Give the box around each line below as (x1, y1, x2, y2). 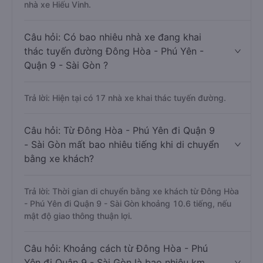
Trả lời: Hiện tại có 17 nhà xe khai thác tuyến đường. (24, 93, 226, 103)
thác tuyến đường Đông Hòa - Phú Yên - (24, 45, 204, 57)
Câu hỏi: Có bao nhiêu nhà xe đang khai (24, 31, 201, 43)
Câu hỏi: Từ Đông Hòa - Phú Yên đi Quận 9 (24, 124, 215, 136)
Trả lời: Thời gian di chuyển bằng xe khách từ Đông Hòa (24, 186, 239, 196)
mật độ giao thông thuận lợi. (24, 211, 132, 221)
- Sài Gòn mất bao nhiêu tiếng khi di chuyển (24, 139, 219, 150)
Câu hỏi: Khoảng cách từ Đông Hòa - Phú (24, 242, 208, 254)
